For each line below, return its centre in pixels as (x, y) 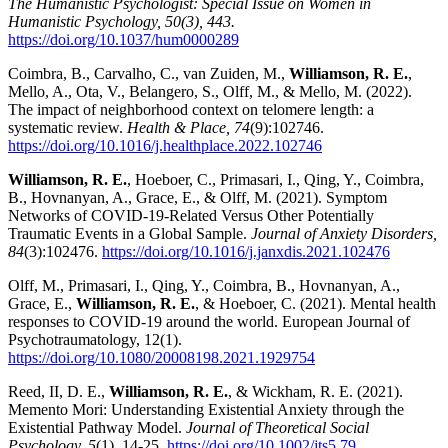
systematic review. (67, 128)
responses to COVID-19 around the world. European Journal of (209, 322)
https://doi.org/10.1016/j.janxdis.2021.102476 (246, 252)
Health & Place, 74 (188, 128)
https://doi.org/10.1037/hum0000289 (123, 40)
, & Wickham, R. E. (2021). (315, 392)
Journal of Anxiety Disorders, (344, 234)
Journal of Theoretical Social (277, 428)
